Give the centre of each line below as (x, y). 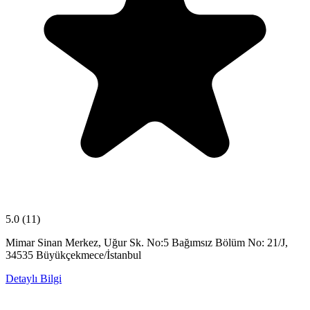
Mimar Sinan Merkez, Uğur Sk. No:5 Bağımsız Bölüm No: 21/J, (147, 242)
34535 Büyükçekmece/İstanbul (73, 255)
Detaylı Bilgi (34, 278)
